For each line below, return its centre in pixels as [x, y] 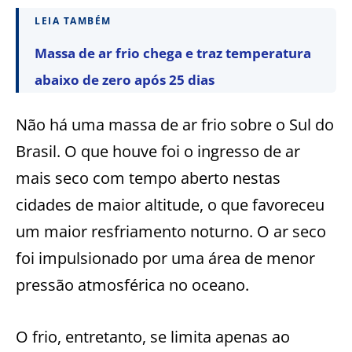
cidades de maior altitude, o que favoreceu [170, 205]
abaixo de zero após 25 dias [125, 80]
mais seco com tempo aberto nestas [148, 178]
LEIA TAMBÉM [73, 21]
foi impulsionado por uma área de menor [165, 258]
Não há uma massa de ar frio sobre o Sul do [175, 125]
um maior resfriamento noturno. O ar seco [171, 232]
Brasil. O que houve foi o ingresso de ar [158, 152]
